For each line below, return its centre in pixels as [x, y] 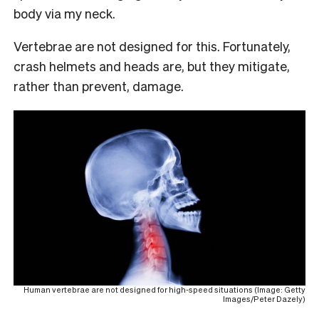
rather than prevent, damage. [99, 85]
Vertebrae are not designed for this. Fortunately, [152, 46]
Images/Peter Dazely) [264, 299]
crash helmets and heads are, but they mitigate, [152, 66]
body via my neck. [64, 13]
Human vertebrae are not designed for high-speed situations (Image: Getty [164, 289]
